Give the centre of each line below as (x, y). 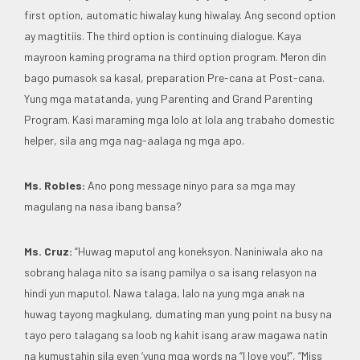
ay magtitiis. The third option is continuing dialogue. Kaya (163, 35)
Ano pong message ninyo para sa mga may (190, 185)
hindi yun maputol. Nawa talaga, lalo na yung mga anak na (164, 292)
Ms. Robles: (55, 185)
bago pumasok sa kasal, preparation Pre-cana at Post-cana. (174, 77)
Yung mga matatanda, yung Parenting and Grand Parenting (168, 98)
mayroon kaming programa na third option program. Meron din (175, 56)
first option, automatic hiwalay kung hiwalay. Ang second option (180, 14)
